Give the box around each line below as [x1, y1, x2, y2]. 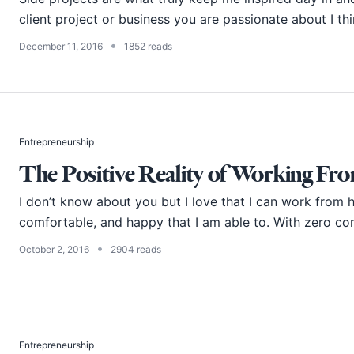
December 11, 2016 [19, 40, 103, 53]
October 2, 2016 [19, 243, 89, 256]
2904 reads [111, 243, 161, 256]
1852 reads [124, 40, 172, 53]
